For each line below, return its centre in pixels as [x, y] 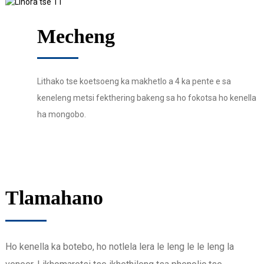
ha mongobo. [61, 114]
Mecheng [76, 36]
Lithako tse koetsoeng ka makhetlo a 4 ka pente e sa [134, 81]
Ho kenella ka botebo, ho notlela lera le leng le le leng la [119, 246]
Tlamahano [54, 197]
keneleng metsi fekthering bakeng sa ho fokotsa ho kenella [146, 98]
